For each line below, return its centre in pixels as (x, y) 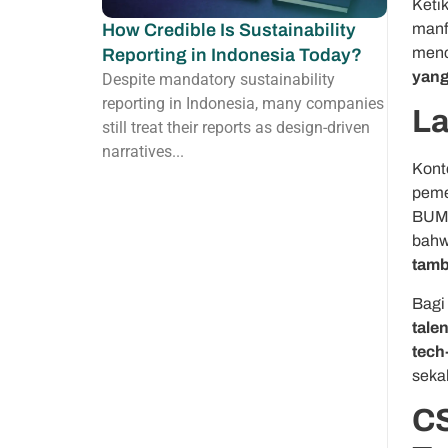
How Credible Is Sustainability (229, 29)
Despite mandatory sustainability (218, 79)
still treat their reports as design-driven (236, 127)
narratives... (143, 151)
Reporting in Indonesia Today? (232, 54)
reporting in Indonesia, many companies (243, 103)
